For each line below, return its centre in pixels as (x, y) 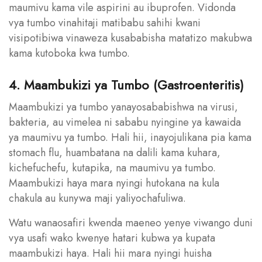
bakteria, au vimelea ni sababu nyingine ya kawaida (125, 122)
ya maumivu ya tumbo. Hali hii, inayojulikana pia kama (130, 137)
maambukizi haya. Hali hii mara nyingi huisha (110, 253)
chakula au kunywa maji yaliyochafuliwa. (97, 198)
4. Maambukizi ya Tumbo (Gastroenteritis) (126, 85)
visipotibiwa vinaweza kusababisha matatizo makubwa (130, 38)
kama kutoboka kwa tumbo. (69, 53)
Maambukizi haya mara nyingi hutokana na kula (114, 183)
